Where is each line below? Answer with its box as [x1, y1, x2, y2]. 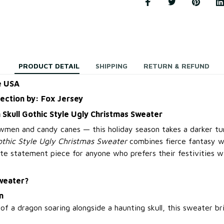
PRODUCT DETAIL [18, 61, 79, 70]
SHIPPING [95, 61, 127, 70]
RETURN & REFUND [143, 61, 209, 70]
